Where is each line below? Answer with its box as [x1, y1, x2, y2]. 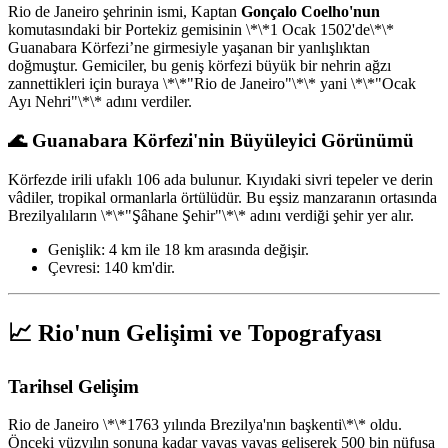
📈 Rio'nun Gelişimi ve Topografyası [8, 319, 382, 346]
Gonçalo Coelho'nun [241, 3, 380, 21]
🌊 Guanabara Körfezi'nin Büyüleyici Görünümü [8, 129, 414, 151]
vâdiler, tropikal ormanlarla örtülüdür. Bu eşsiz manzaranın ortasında [8, 188, 437, 206]
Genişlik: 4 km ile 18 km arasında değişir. [48, 240, 309, 258]
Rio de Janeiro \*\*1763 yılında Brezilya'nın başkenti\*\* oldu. [8, 416, 402, 434]
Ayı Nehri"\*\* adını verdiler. [8, 93, 192, 111]
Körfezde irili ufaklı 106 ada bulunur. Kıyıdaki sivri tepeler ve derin [8, 170, 433, 188]
